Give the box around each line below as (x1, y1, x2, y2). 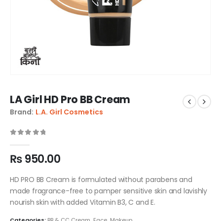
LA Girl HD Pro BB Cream (10, 92, 131, 107)
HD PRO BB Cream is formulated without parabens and (10, 174, 192, 184)
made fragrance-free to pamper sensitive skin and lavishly (10, 185, 208, 196)
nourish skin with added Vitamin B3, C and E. (10, 197, 155, 207)
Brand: (10, 107, 34, 117)
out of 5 (15, 137, 53, 144)
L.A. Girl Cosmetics (36, 107, 103, 117)
